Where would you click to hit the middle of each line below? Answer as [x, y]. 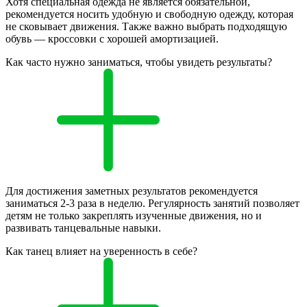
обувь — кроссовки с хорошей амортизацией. [112, 39]
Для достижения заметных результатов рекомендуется [132, 191]
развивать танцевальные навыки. [83, 228]
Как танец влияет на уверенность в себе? [101, 251]
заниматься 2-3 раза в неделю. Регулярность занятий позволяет [152, 204]
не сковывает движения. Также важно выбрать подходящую [146, 27]
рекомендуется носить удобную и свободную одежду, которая [149, 14]
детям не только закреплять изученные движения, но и [134, 216]
